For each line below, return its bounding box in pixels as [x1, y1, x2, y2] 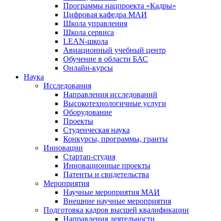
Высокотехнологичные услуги [63, 99, 166, 108]
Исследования [43, 81, 91, 90]
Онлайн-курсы [63, 64, 113, 73]
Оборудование [63, 108, 112, 117]
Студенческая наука [63, 126, 130, 135]
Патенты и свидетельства [63, 170, 149, 179]
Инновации [43, 144, 83, 152]
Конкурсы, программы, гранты [63, 135, 168, 144]
